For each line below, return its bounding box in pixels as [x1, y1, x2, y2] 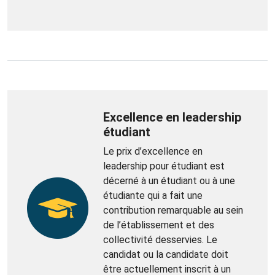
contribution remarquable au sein [103, 204, 243, 216]
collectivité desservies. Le [103, 233, 217, 246]
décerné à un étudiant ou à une [103, 174, 235, 187]
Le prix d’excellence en [103, 145, 203, 157]
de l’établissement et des [103, 219, 214, 231]
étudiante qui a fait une [103, 189, 203, 201]
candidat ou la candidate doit [103, 248, 228, 260]
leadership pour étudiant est [103, 160, 225, 172]
